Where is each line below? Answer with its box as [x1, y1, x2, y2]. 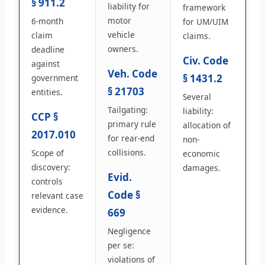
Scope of [31, 147, 64, 159]
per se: [108, 239, 134, 251]
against [31, 57, 60, 69]
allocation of [183, 119, 231, 131]
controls [31, 175, 63, 187]
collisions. [108, 146, 146, 158]
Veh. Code [108, 66, 157, 80]
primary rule [108, 118, 156, 130]
